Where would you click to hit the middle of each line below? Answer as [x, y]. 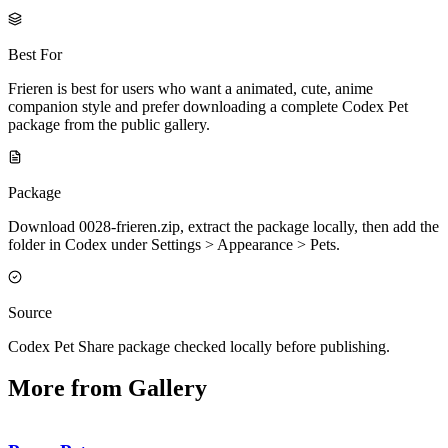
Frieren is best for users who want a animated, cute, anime [190, 88]
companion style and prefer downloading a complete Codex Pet [208, 106]
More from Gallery [107, 388]
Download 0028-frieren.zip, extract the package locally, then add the [223, 226]
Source [30, 312]
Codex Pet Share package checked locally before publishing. [199, 346]
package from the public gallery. [109, 124]
